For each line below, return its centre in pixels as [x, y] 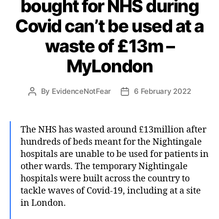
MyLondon [109, 66]
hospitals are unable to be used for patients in [115, 154]
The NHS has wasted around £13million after [113, 130]
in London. [43, 203]
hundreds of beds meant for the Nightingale [111, 142]
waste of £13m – [109, 46]
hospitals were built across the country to [105, 178]
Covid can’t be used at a [109, 26]
